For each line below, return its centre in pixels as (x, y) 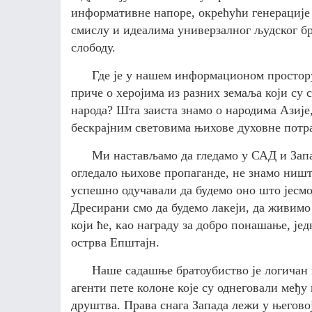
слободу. (93, 47)
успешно (96, 190)
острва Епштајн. (115, 242)
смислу (90, 30)
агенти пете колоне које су (144, 288)
